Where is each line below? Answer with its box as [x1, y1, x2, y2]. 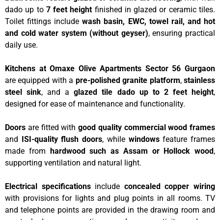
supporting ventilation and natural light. [5, 158, 141, 167]
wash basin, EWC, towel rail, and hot [82, 16, 216, 26]
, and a [41, 87, 74, 97]
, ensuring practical [148, 28, 216, 38]
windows [128, 134, 160, 144]
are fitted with [26, 122, 78, 132]
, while [102, 134, 129, 144]
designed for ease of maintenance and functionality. [5, 99, 185, 109]
